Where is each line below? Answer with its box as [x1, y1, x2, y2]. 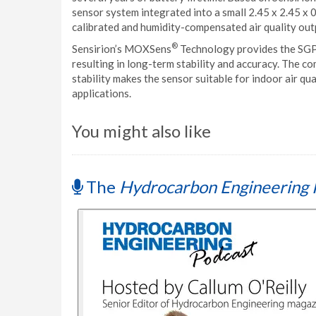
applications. [72, 87, 131, 99]
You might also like [72, 121, 211, 141]
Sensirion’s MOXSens [72, 42, 171, 55]
